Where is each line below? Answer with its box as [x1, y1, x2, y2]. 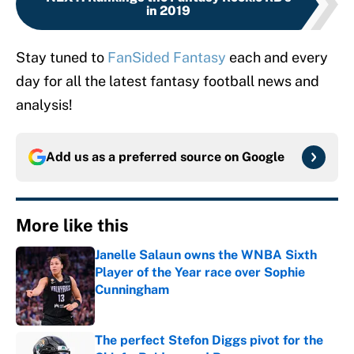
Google [242, 149, 284, 165]
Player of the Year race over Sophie [95, 265, 305, 281]
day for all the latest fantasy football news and [16, 73, 319, 90]
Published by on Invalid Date [94, 299, 235, 312]
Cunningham [95, 282, 169, 298]
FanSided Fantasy [107, 49, 226, 66]
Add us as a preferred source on [46, 149, 242, 165]
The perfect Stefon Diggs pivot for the [95, 333, 323, 348]
